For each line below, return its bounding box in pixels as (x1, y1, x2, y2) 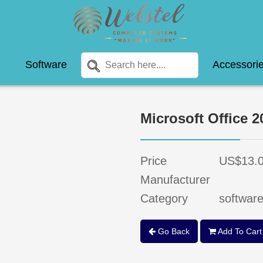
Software (25, 59, 67, 71)
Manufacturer (140, 173, 210, 186)
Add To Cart (216, 227, 262, 236)
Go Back (156, 227, 190, 236)
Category (140, 192, 188, 205)
